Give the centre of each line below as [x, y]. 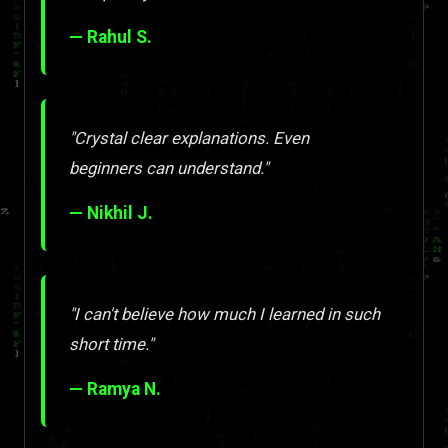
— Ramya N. [115, 388]
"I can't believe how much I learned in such [224, 313]
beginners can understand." [168, 167]
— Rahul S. [110, 36]
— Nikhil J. [111, 212]
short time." [111, 343]
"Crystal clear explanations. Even [189, 137]
